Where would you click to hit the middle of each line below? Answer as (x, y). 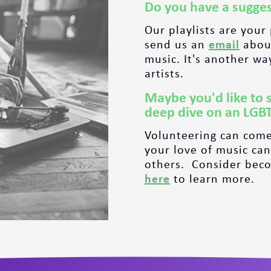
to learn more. (216, 178)
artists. (164, 73)
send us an (177, 44)
